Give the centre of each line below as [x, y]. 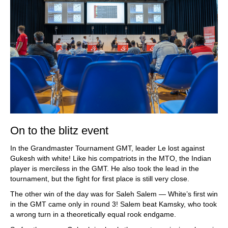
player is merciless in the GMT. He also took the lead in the [105, 168]
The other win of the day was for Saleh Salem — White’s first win [114, 194]
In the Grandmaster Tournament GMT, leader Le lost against [107, 148]
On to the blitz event [59, 131]
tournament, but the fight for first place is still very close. [100, 179]
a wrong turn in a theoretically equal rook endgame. [93, 214]
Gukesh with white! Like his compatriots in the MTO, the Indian [111, 158]
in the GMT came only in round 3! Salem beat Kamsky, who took [113, 204]
